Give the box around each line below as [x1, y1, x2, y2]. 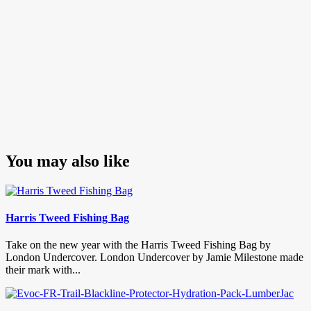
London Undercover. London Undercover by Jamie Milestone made [6, 251, 303, 264]
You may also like [6, 151, 130, 170]
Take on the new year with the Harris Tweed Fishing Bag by [6, 239, 271, 251]
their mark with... [6, 264, 81, 276]
